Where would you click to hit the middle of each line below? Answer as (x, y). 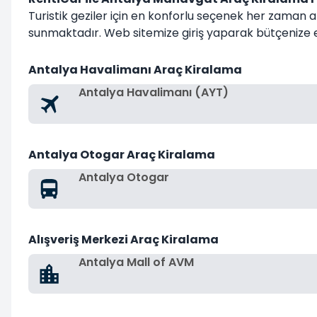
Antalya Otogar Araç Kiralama (122, 155)
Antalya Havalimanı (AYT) (154, 92)
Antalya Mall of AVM (136, 262)
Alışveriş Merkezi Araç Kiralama (123, 240)
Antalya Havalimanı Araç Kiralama (135, 70)
